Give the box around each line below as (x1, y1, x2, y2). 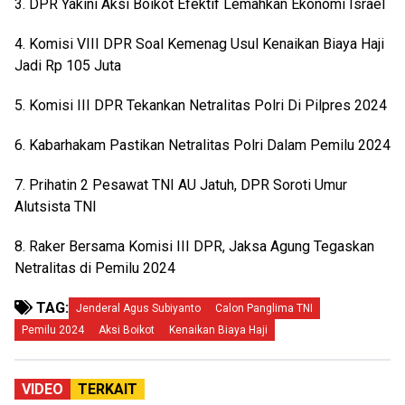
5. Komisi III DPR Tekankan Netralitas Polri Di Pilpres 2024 (14, 97, 387, 115)
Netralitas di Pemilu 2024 (14, 259, 175, 278)
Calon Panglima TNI (215, 302, 313, 316)
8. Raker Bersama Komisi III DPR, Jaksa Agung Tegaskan (14, 238, 374, 256)
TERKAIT (78, 381, 137, 399)
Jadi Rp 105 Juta (14, 57, 121, 75)
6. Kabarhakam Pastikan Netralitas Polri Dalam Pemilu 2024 (14, 137, 391, 155)
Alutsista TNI (14, 198, 97, 216)
